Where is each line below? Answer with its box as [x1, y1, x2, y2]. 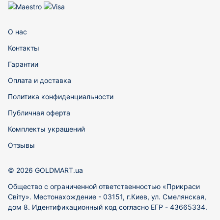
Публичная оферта [8, 109, 70, 117]
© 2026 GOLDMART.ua [8, 166, 83, 174]
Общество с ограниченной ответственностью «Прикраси [8, 182, 200, 191]
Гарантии [8, 60, 38, 68]
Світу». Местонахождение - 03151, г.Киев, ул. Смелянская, [8, 192, 206, 201]
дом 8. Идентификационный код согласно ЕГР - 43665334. [8, 203, 207, 211]
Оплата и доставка [8, 76, 71, 84]
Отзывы [8, 141, 35, 149]
